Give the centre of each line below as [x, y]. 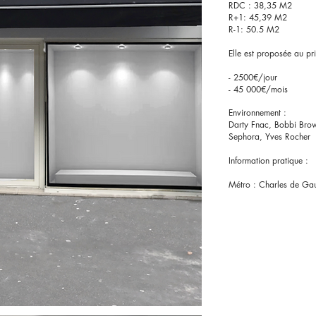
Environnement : [257, 113]
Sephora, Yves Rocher [269, 136]
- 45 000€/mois [258, 89]
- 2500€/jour [253, 77]
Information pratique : [270, 160]
